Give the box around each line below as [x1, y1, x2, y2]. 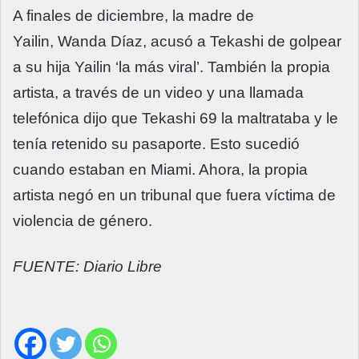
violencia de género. [13, 212, 152, 230]
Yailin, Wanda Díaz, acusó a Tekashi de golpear [13, 33, 341, 50]
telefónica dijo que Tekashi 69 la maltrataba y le [13, 110, 338, 127]
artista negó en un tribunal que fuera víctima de [13, 187, 336, 204]
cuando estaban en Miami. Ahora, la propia [13, 161, 308, 179]
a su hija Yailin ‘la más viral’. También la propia [13, 58, 330, 76]
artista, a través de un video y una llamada [13, 84, 304, 102]
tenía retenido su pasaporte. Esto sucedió [13, 135, 300, 153]
